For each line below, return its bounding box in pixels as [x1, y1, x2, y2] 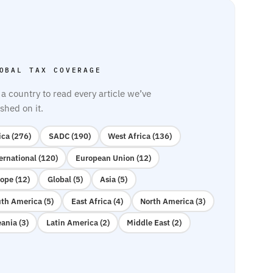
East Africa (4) [71, 196, 123, 207]
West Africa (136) [108, 131, 172, 141]
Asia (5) [100, 174, 128, 185]
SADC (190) [48, 131, 91, 141]
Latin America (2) [46, 218, 110, 228]
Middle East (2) [127, 218, 182, 228]
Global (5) [47, 174, 83, 185]
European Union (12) [75, 152, 151, 163]
